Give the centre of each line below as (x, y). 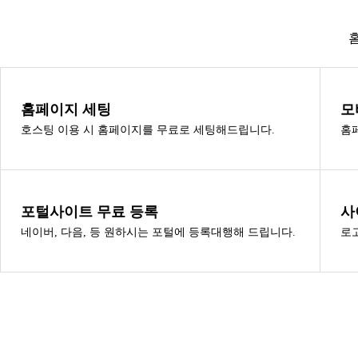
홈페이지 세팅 (66, 110)
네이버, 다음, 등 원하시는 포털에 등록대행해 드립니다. (158, 233)
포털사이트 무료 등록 (89, 212)
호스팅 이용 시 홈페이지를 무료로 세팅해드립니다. (148, 130)
